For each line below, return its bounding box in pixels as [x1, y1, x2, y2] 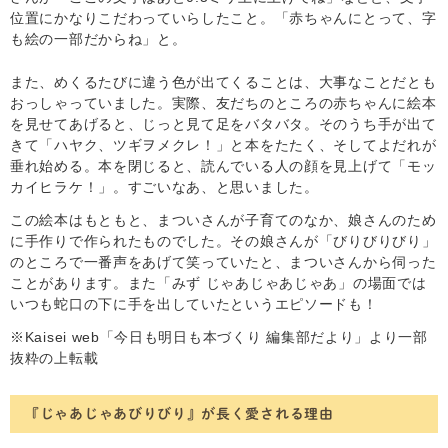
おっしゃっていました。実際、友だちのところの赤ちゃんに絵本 [10, 94, 437, 111]
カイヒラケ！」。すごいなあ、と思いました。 [10, 178, 319, 195]
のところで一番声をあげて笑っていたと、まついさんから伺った [10, 253, 437, 270]
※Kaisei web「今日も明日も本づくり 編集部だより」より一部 [10, 328, 428, 345]
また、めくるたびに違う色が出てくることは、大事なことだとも [10, 73, 437, 90]
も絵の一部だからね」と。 [10, 30, 187, 47]
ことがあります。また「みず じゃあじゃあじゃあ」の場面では [10, 274, 427, 291]
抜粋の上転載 [10, 349, 99, 366]
